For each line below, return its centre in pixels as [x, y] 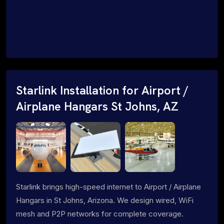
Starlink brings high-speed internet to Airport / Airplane [108, 186]
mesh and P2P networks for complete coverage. [100, 213]
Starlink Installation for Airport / [102, 90]
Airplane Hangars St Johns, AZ [97, 106]
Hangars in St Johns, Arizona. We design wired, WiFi [105, 200]
